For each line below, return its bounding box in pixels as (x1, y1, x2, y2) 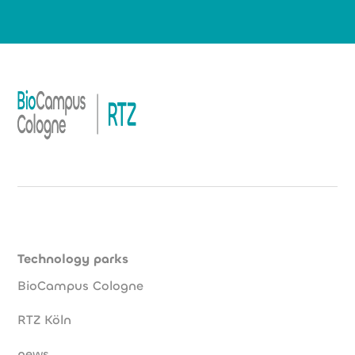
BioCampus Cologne (17, 277, 144, 295)
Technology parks (17, 250, 129, 268)
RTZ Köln (17, 311, 72, 329)
